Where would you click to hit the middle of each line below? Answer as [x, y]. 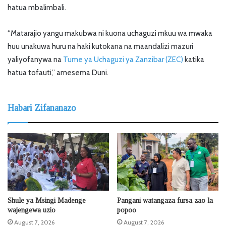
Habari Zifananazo [42, 108]
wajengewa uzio [32, 210]
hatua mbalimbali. [37, 8]
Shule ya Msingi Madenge [47, 200]
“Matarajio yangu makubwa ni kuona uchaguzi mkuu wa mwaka [110, 34]
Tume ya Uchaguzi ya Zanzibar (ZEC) [123, 60]
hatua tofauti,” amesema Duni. [58, 73]
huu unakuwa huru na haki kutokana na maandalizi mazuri [100, 47]
